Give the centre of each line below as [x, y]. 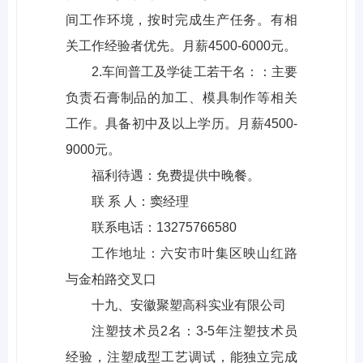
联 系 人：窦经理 [140, 202]
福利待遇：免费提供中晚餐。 [176, 176]
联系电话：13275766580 [164, 228]
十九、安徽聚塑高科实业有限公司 [189, 305]
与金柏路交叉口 [111, 280]
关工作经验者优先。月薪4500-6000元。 [181, 46]
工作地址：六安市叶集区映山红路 [194, 254]
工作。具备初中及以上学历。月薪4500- [181, 124]
